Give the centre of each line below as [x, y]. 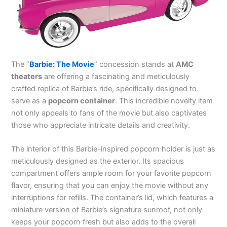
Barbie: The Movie [62, 64]
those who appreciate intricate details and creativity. [101, 125]
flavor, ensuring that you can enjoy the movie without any [110, 186]
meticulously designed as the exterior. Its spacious [98, 161]
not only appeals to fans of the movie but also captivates [109, 113]
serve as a [30, 101]
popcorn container [82, 101]
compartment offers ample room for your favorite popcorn [111, 174]
